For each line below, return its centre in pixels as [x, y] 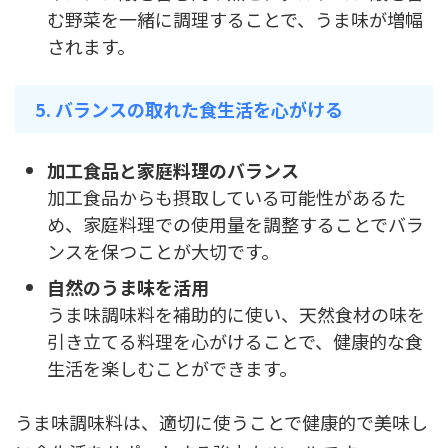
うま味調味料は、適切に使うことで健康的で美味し [221, 421]
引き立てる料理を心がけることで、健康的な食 [235, 341]
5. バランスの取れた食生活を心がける [189, 108]
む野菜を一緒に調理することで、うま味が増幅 [235, 19]
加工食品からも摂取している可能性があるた [226, 197]
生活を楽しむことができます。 [172, 368]
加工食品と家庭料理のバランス [173, 170]
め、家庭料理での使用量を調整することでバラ [235, 224]
